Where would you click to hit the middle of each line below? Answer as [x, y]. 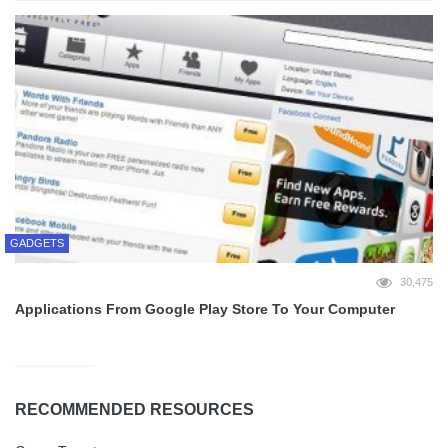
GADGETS [37, 243]
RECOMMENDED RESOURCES [134, 409]
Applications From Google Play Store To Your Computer [205, 309]
